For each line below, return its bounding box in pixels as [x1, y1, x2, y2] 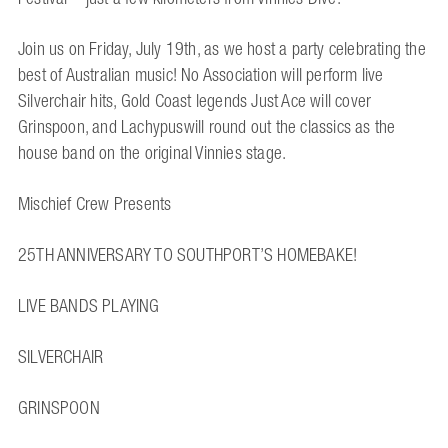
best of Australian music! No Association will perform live [18, 59, 384, 92]
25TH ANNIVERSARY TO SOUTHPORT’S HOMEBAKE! [18, 239, 358, 272]
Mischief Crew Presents [18, 188, 172, 221]
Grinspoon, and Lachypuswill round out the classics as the [18, 111, 396, 144]
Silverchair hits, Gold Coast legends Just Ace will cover [18, 85, 372, 118]
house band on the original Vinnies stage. [18, 137, 287, 170]
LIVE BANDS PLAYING [18, 290, 160, 323]
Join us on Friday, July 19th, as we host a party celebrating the [18, 33, 426, 66]
